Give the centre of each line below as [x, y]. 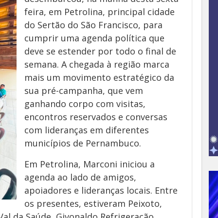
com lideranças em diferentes [87, 130]
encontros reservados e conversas [96, 117]
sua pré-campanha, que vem [84, 91]
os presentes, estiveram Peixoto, [93, 203]
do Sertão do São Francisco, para [93, 25]
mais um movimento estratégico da [99, 77]
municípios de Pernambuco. [83, 143]
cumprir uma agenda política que [94, 38]
